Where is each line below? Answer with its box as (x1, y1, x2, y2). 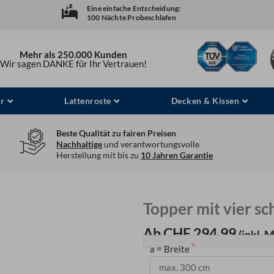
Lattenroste (64, 95, 111, 106)
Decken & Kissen (171, 95, 240, 106)
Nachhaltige (56, 139, 103, 150)
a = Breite (150, 243, 191, 255)
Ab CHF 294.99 (143, 224, 236, 242)
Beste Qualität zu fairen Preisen (56, 128, 177, 139)
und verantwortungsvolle (102, 139, 200, 150)
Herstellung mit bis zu (56, 150, 141, 161)
